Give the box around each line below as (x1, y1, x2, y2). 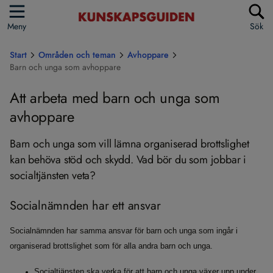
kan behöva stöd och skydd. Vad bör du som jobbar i (10, 152, 246, 168)
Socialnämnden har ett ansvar (10, 197, 161, 214)
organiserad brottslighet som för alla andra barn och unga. (10, 242, 213, 250)
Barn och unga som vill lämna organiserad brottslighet (10, 136, 249, 152)
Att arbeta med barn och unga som (10, 87, 220, 108)
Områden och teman (38, 49, 116, 61)
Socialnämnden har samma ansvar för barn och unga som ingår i (10, 227, 238, 235)
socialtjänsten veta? (10, 168, 96, 183)
